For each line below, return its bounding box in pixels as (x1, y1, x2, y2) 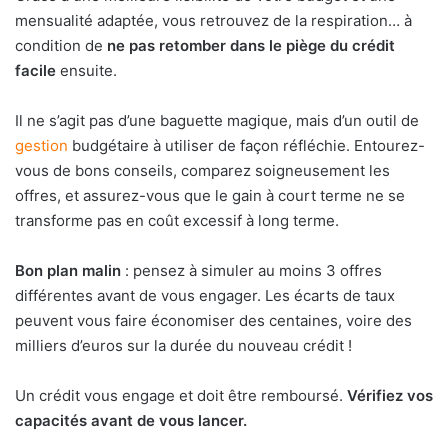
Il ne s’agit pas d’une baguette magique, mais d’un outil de (15, 111, 419, 131)
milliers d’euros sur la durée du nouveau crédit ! (15, 336, 352, 356)
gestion (15, 136, 68, 156)
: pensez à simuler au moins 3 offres (121, 261, 382, 281)
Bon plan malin (15, 261, 121, 281)
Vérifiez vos (347, 386, 433, 406)
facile (15, 61, 56, 81)
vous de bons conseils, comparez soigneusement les (15, 161, 390, 181)
